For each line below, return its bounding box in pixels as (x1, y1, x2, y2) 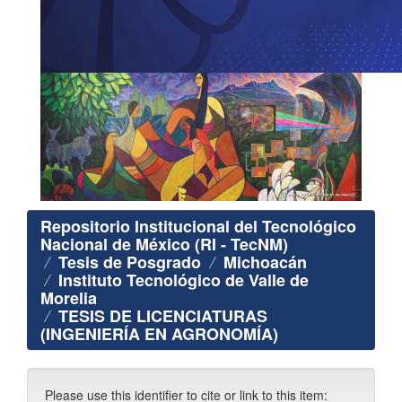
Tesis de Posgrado (58, 250, 201, 275)
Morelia (40, 286, 97, 310)
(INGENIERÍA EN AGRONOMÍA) (40, 322, 278, 346)
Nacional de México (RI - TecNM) (40, 232, 288, 257)
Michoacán (223, 250, 307, 275)
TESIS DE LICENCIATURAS (58, 304, 267, 328)
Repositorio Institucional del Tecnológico (40, 214, 356, 239)
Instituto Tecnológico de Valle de (58, 268, 309, 293)
